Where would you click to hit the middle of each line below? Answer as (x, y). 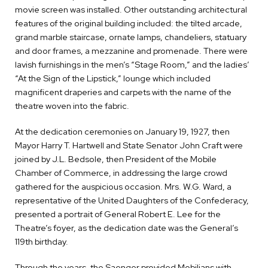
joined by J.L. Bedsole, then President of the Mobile (116, 159)
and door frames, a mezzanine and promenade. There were (131, 51)
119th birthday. (42, 242)
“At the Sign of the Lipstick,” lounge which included (113, 78)
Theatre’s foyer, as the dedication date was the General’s (127, 228)
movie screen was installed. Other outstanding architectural (131, 10)
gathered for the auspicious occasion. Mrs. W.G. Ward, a (123, 187)
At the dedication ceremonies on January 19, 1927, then (122, 132)
